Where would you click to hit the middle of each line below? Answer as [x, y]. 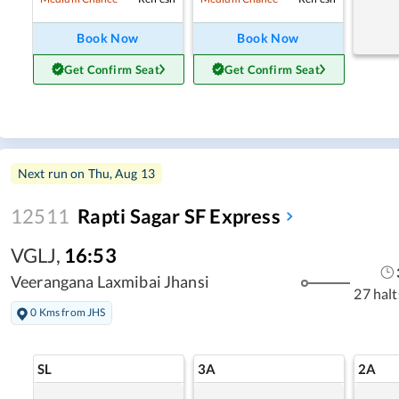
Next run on [53, 173]
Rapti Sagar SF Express [179, 216]
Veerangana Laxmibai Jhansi [110, 281]
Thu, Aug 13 [122, 173]
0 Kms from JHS [68, 313]
